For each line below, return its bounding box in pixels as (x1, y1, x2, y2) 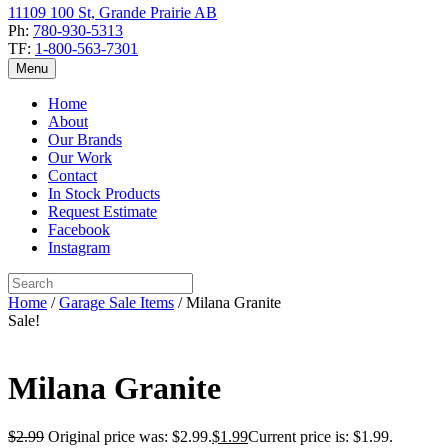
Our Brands (48, 131, 122, 149)
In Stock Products (48, 185, 160, 203)
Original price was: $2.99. (48, 427, 212, 445)
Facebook (48, 221, 110, 239)
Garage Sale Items (59, 294, 174, 312)
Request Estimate (48, 203, 157, 221)
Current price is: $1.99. (248, 427, 393, 445)
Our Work (48, 149, 112, 167)
